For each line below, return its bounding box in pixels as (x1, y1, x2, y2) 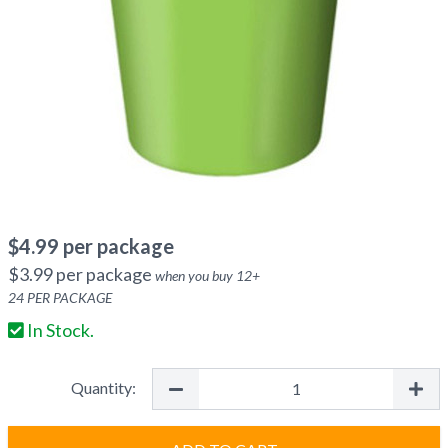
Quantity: (71, 378, 136, 397)
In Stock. (24, 319, 94, 341)
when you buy (155, 267, 236, 284)
